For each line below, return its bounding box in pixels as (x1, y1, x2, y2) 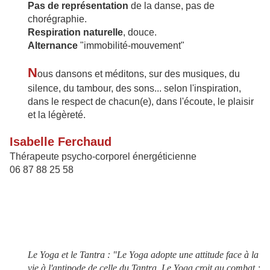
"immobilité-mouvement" (78, 40, 184, 51)
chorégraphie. (28, 14, 87, 25)
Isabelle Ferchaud (10, 135, 111, 149)
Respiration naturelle (28, 27, 123, 38)
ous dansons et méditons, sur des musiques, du (37, 69, 240, 80)
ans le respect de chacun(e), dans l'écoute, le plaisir (33, 96, 254, 107)
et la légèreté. (28, 110, 86, 121)
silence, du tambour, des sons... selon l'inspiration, (28, 83, 241, 94)
